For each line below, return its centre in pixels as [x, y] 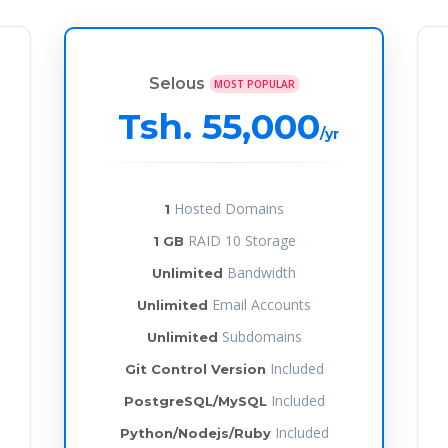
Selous [178, 83]
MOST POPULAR [254, 84]
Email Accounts [259, 304]
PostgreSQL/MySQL [195, 400]
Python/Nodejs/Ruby [195, 432]
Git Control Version [195, 368]
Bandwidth [259, 272]
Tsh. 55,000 [218, 126]
